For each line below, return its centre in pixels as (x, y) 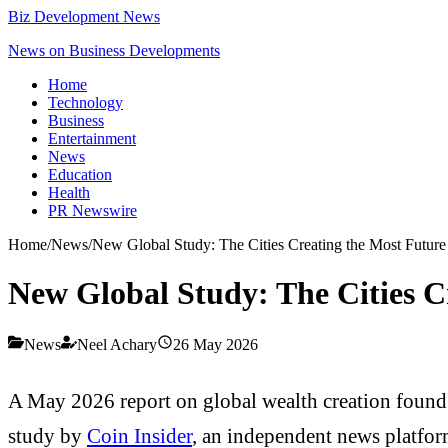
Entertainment (92, 138)
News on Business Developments (114, 50)
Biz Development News (84, 16)
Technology (85, 102)
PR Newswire (92, 210)
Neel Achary (117, 344)
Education (80, 174)
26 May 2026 (215, 344)
